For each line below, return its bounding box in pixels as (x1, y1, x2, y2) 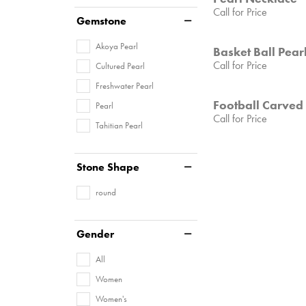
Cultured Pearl (96, 59, 145, 72)
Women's (96, 292, 127, 305)
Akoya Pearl (96, 40, 138, 52)
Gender (76, 226, 114, 241)
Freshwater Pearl (96, 79, 154, 92)
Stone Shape (76, 159, 139, 174)
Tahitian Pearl (96, 119, 143, 131)
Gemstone (76, 13, 126, 28)
